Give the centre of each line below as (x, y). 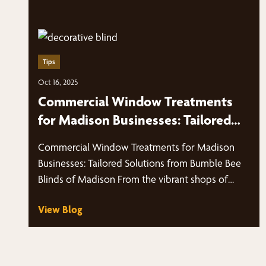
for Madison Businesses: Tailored (134, 120)
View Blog (60, 209)
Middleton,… (65, 195)
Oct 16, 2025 (58, 82)
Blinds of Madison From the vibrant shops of (133, 179)
